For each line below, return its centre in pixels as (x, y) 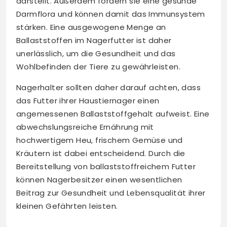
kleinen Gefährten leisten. (67, 206)
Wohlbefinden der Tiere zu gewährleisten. (98, 67)
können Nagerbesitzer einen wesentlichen (99, 180)
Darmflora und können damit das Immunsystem (111, 14)
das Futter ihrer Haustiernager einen (88, 101)
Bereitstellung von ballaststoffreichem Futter (106, 167)
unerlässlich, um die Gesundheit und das (96, 54)
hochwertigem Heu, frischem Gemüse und (100, 140)
